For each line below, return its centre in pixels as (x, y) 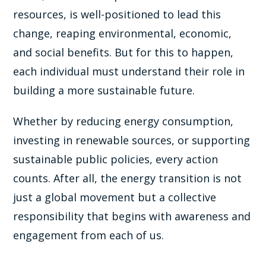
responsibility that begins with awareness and (132, 216)
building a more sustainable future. (104, 90)
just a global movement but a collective (115, 197)
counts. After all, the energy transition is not (128, 178)
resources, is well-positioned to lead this (117, 14)
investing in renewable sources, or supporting (132, 140)
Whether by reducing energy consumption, (123, 121)
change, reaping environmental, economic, (123, 33)
